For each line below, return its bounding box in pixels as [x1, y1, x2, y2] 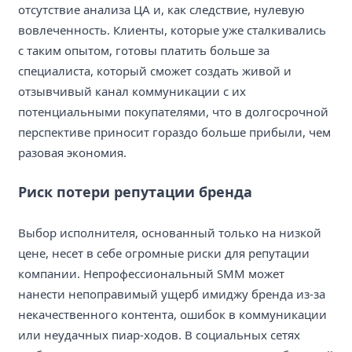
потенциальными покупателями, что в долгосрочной [18, 103, 328, 119]
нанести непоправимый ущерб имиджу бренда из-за [18, 285, 325, 302]
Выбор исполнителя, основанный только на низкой [18, 224, 321, 240]
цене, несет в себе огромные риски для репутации [18, 244, 310, 261]
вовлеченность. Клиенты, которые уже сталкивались [18, 21, 326, 38]
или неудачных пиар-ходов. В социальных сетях [18, 326, 300, 343]
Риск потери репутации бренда [18, 182, 252, 202]
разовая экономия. [18, 144, 126, 160]
